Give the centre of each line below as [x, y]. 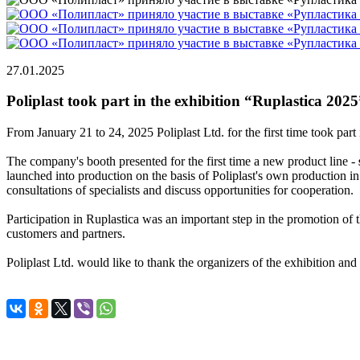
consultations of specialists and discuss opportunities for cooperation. [180, 190]
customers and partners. [66, 233]
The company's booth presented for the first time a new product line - [182, 161]
